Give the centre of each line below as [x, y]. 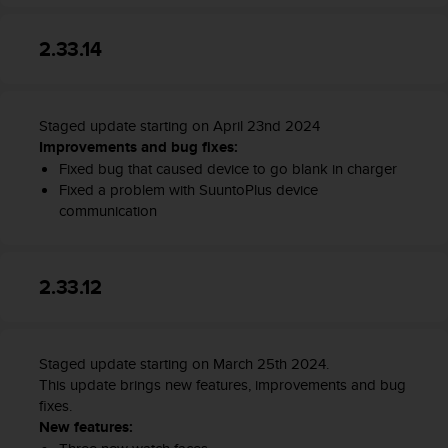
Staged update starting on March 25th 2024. [184, 364]
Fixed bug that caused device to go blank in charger [227, 169]
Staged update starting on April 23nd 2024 [179, 126]
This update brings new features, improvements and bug [222, 385]
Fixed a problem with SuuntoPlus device [188, 190]
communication [107, 211]
